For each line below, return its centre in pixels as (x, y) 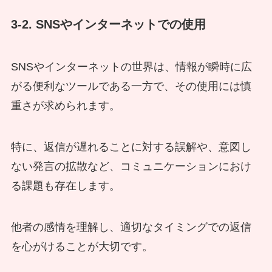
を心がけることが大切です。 (82, 246)
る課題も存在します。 (65, 185)
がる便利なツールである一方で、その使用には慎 (131, 86)
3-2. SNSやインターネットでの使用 (108, 25)
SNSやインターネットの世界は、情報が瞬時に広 (131, 66)
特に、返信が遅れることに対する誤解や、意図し (131, 147)
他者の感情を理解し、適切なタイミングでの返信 (131, 227)
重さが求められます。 (65, 105)
